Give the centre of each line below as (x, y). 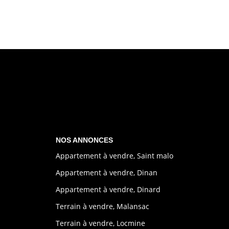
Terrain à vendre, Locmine (100, 223)
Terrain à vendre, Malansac (102, 206)
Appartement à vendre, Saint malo (114, 155)
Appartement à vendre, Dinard (108, 189)
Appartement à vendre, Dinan (106, 172)
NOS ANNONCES (84, 140)
